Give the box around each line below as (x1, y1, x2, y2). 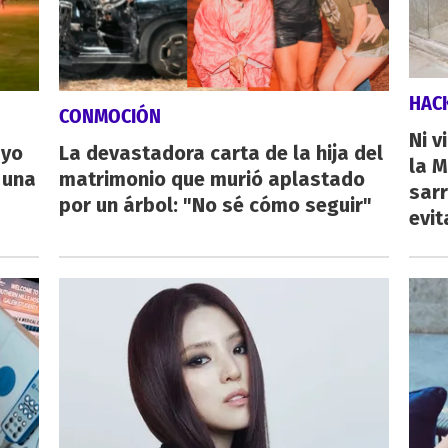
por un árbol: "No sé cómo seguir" (58, 193, 372, 218)
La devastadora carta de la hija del (58, 141, 383, 166)
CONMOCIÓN (58, 104, 161, 129)
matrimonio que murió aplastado (58, 167, 365, 192)
